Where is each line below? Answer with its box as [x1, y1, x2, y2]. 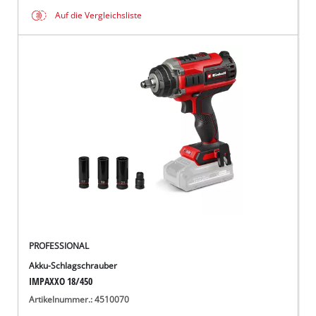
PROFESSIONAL [29, 240, 90, 251]
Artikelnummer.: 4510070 [29, 293, 130, 305]
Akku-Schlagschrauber [29, 260, 118, 271]
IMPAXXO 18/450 [29, 274, 93, 288]
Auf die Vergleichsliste [55, 10, 142, 21]
